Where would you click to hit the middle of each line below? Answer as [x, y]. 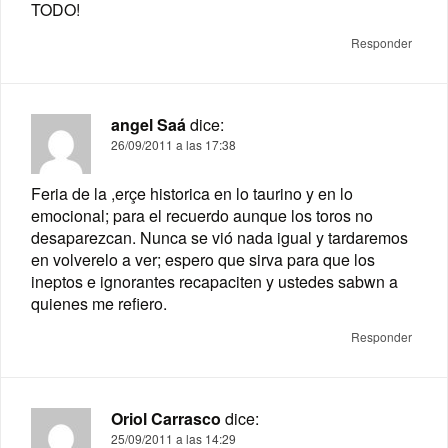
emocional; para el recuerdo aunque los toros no [202, 216]
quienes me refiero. [99, 304]
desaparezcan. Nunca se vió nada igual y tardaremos [219, 238]
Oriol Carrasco [166, 419]
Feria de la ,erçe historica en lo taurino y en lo [192, 194]
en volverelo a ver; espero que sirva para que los [203, 260]
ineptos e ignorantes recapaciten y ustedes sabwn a [214, 282]
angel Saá [148, 125]
